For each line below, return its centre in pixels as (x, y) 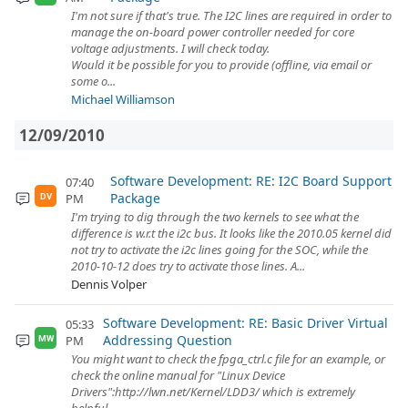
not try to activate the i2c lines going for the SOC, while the (219, 250)
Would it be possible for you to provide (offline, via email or (221, 65)
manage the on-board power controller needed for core (213, 32)
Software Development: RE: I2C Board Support (251, 181)
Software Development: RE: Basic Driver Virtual (246, 323)
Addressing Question (168, 340)
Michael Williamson (123, 99)
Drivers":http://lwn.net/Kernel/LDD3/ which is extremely (213, 392)
